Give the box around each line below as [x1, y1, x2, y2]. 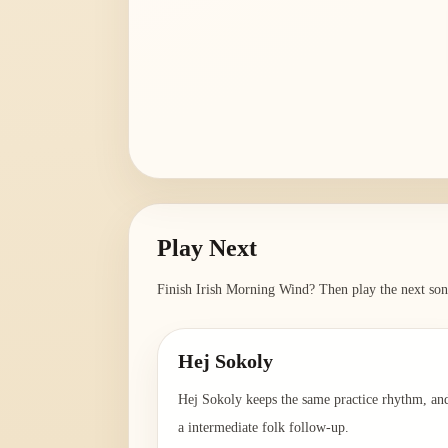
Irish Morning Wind [196, 282, 309, 298]
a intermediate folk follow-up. [178, 420, 349, 436]
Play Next [157, 235, 257, 262]
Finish [157, 282, 196, 298]
